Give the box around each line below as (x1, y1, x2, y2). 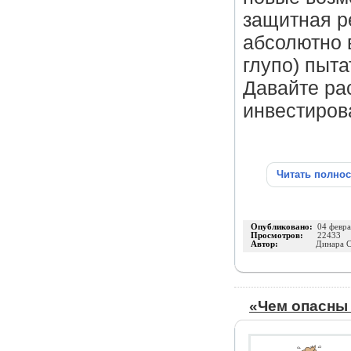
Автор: (251, 240, 316, 248)
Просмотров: (251, 231, 317, 240)
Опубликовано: (251, 223, 317, 231)
